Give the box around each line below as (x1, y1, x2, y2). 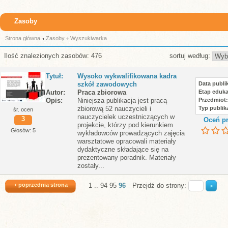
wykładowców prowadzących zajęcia (77, 129, 185, 137)
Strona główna (5, 35, 40, 41)
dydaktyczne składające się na (77, 146, 168, 153)
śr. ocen (13, 106, 33, 112)
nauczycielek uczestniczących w (77, 113, 175, 121)
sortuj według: (169, 52, 212, 60)
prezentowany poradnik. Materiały (77, 154, 176, 161)
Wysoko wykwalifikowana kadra (77, 72, 177, 80)
